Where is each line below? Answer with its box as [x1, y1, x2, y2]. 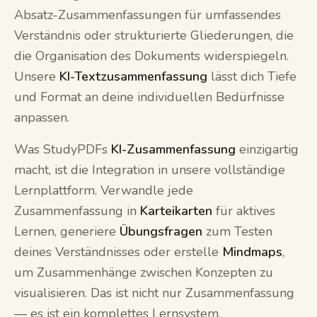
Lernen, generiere [14, 222, 120, 240]
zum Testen [202, 222, 272, 240]
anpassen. [14, 108, 69, 126]
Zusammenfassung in [14, 202, 140, 219]
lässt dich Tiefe [207, 67, 296, 85]
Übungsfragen [120, 222, 202, 240]
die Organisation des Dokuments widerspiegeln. [14, 47, 289, 64]
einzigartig [236, 140, 299, 158]
